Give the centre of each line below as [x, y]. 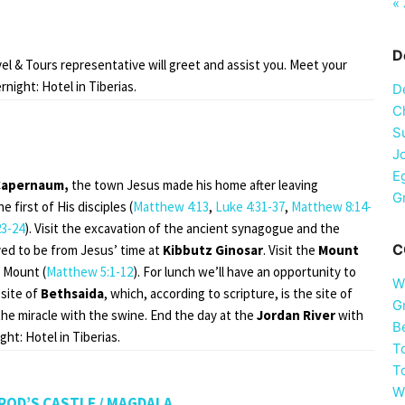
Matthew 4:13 [171, 206]
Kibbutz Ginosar [213, 250]
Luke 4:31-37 [250, 206]
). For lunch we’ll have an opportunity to [245, 271]
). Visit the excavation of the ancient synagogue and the [182, 228]
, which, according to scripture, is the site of [228, 293]
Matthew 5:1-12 [89, 271]
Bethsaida [72, 293]
